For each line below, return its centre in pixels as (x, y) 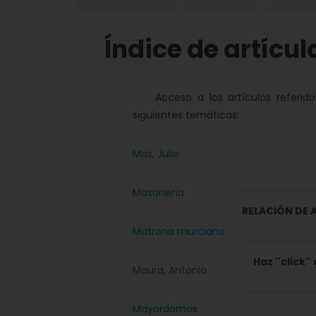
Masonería (159, 193)
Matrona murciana (179, 231)
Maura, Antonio (170, 270)
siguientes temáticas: (186, 115)
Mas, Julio (156, 154)
